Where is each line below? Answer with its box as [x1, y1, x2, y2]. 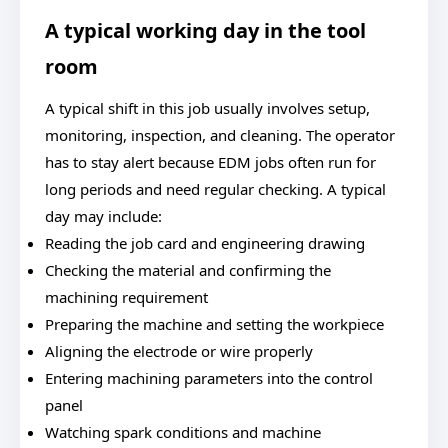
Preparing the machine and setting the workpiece [45, 314, 384, 334]
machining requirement [45, 287, 208, 307]
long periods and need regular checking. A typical [45, 179, 386, 199]
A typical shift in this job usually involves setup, [45, 98, 370, 118]
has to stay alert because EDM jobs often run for [45, 152, 376, 172]
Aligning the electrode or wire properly [45, 341, 313, 361]
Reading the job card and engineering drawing [45, 233, 365, 253]
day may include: [45, 206, 162, 226]
